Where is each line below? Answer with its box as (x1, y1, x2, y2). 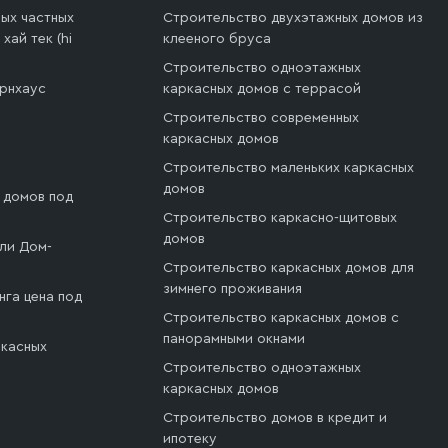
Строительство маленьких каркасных (162, 161, 414, 176)
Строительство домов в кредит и (162, 411, 387, 426)
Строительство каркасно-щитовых (162, 211, 397, 226)
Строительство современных (162, 111, 359, 126)
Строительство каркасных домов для (162, 261, 414, 276)
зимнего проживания (162, 282, 302, 297)
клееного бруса (162, 32, 271, 47)
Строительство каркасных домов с (162, 311, 399, 326)
